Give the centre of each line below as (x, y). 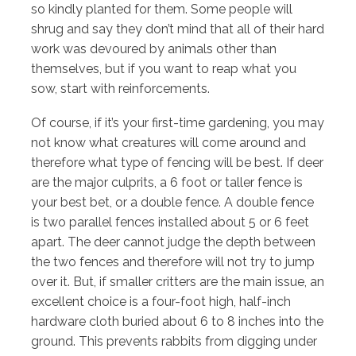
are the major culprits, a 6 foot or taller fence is (167, 182)
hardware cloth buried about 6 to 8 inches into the (177, 321)
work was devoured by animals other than (154, 48)
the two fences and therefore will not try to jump (173, 261)
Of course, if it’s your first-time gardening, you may (178, 122)
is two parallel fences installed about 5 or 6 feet (170, 222)
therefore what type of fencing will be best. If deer (177, 162)
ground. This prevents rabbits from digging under (174, 341)
